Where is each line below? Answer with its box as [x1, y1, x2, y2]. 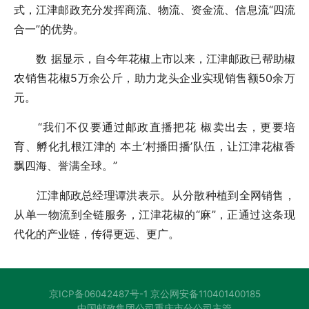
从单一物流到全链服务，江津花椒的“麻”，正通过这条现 [14, 208, 295, 222]
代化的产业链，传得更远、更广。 [14, 227, 180, 241]
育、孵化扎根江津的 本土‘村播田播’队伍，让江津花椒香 [14, 139, 295, 154]
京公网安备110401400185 [147, 288, 261, 299]
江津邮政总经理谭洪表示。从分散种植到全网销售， [14, 188, 295, 203]
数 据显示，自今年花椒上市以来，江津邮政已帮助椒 [14, 52, 295, 66]
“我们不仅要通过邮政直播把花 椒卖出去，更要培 [14, 120, 295, 134]
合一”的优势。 [14, 22, 85, 37]
